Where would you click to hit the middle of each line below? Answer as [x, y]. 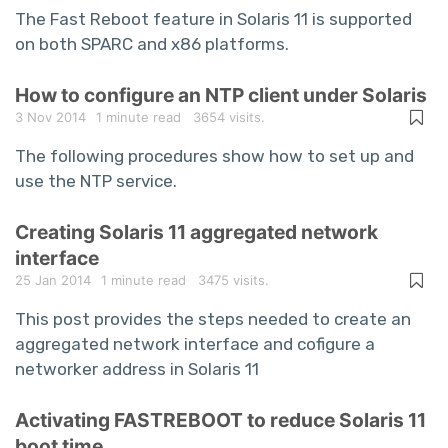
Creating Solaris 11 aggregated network [196, 232]
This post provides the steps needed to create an [213, 319]
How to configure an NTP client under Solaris [221, 95]
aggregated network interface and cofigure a [195, 344]
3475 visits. [227, 280]
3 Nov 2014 [50, 117]
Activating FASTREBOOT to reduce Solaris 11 [220, 420]
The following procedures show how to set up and [214, 156]
